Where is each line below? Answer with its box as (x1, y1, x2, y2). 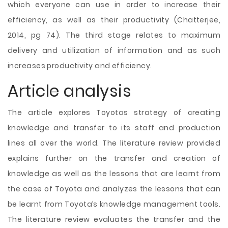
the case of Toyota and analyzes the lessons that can (8, 184, 220, 194)
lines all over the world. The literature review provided (8, 138, 220, 148)
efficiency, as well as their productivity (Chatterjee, (8, 15, 220, 25)
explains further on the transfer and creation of (8, 153, 220, 163)
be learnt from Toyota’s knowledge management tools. (8, 199, 220, 209)
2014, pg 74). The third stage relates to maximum (8, 30, 220, 40)
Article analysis (8, 79, 131, 102)
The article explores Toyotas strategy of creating (8, 107, 220, 118)
